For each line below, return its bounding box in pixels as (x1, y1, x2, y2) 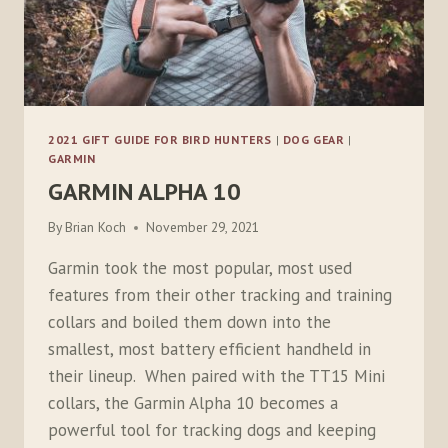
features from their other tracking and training (48, 284, 392, 307)
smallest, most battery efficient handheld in (48, 338, 371, 361)
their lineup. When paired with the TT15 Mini (48, 365, 385, 388)
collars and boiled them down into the (48, 311, 331, 334)
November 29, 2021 (146, 218, 260, 237)
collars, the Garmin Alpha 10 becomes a (48, 392, 338, 415)
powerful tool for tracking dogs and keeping (48, 419, 376, 442)
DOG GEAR (282, 131, 345, 147)
